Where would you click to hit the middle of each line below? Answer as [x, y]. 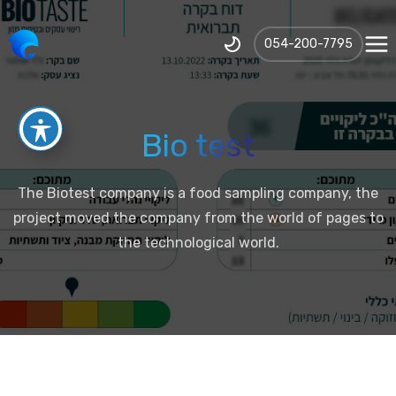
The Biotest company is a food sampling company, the [198, 193]
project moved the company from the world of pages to [198, 218]
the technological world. [198, 243]
